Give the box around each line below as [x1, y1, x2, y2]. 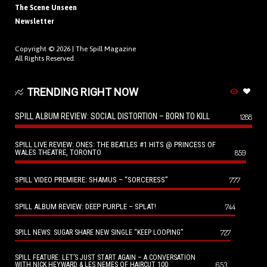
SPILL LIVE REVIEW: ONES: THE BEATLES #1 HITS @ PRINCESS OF [15, 140, 216, 150]
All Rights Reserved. [15, 54, 76, 63]
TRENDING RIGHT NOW [26, 86, 138, 99]
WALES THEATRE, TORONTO [15, 148, 101, 157]
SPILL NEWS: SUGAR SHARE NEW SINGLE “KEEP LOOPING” [15, 228, 183, 237]
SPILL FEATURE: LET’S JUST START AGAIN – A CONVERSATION [15, 253, 195, 262]
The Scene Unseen [15, 4, 77, 13]
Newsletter [15, 17, 54, 26]
